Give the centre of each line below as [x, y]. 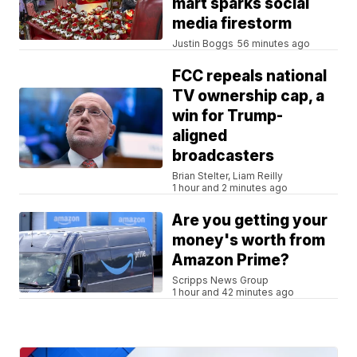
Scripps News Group [221, 280]
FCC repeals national [250, 76]
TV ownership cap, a [249, 96]
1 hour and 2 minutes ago [230, 187]
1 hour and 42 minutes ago [233, 292]
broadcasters [224, 155]
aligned [200, 135]
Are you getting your [250, 220]
